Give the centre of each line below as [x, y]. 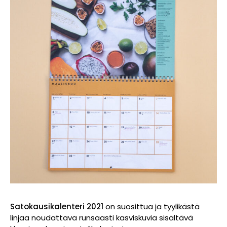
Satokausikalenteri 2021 [57, 206]
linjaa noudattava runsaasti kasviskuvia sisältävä [102, 217]
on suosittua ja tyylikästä [152, 206]
